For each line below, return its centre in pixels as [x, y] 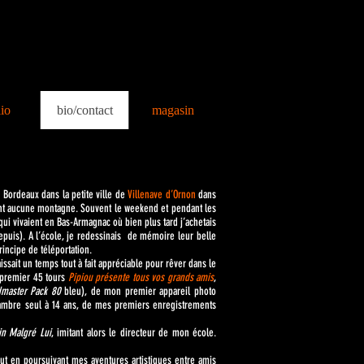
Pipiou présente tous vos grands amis [141, 277]
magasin [173, 110]
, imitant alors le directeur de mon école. [134, 333]
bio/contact [84, 110]
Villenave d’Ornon [162, 195]
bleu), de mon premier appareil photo [139, 291]
